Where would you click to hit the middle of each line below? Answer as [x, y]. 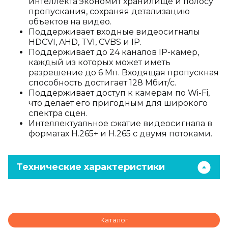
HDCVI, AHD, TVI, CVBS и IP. [85, 42]
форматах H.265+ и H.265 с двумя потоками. [120, 134]
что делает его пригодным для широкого [118, 103]
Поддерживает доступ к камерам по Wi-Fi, [119, 93]
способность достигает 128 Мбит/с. [102, 83]
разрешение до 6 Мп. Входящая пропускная [124, 73]
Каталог [114, 220]
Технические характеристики [91, 167]
